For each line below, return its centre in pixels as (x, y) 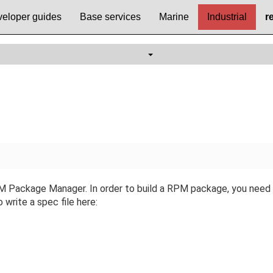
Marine (174, 17)
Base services (111, 17)
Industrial (227, 17)
